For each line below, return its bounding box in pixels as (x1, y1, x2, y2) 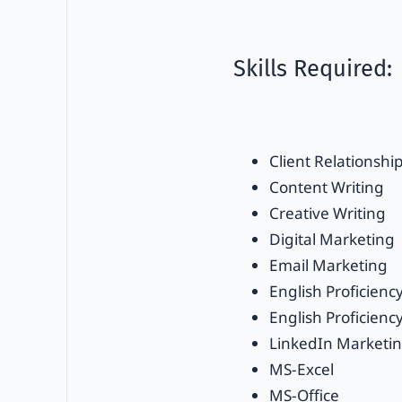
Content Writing (268, 176, 384, 197)
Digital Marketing (268, 228, 395, 249)
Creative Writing (268, 202, 386, 223)
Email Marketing (268, 254, 388, 275)
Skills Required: (232, 54, 392, 83)
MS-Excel (268, 358, 334, 380)
